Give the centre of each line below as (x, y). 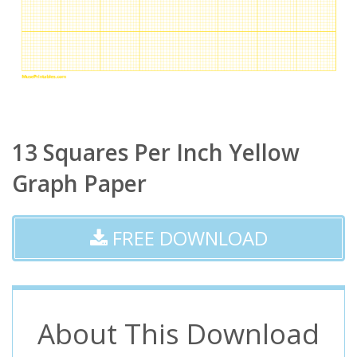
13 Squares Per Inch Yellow (156, 153)
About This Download (178, 334)
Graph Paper (79, 184)
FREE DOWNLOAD (187, 238)
